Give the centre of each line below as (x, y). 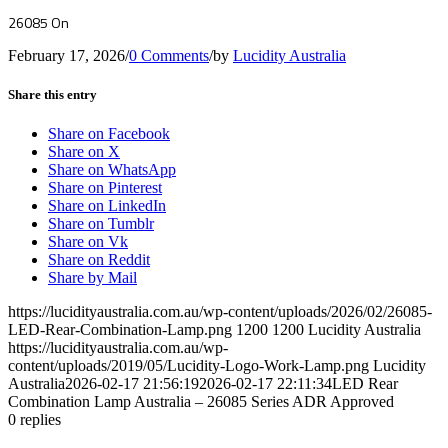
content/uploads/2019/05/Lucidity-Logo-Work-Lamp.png (188, 366)
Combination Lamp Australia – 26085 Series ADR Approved (201, 402)
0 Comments (169, 55)
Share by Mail (92, 278)
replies (40, 420)
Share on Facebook (109, 134)
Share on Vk (88, 242)
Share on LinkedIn (107, 206)
